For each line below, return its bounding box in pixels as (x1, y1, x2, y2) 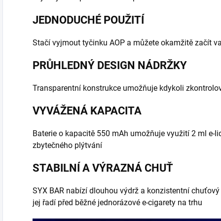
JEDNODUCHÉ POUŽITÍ (33, 14, 144, 27)
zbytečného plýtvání (33, 141, 102, 150)
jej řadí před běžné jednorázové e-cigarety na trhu (33, 198, 202, 208)
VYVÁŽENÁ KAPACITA (33, 105, 142, 117)
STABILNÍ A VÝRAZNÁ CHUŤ (33, 162, 173, 175)
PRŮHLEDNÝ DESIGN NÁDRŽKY (33, 59, 187, 72)
